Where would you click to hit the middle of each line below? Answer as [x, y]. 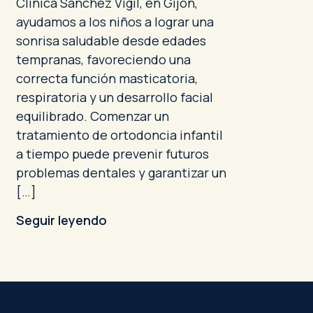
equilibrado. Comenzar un [92, 116]
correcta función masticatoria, [107, 78]
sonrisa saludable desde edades [111, 41]
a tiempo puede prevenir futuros [112, 154]
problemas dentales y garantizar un [121, 173]
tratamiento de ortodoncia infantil [119, 135]
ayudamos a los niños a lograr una [115, 22]
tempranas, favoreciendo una [103, 59]
